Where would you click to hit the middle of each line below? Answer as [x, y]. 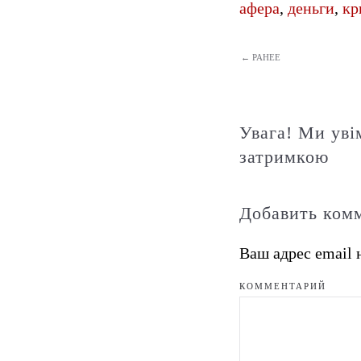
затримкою [284, 157]
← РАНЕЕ [261, 57]
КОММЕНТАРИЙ [283, 286]
